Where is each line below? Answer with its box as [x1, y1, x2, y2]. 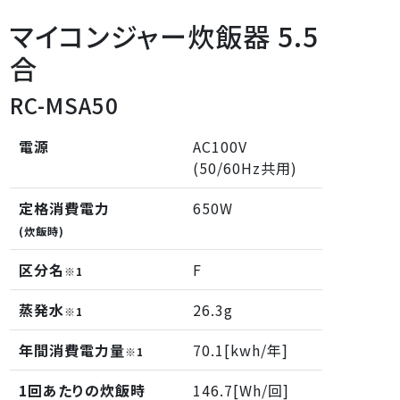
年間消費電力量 [19, 338, 126, 361]
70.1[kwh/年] [193, 338, 289, 361]
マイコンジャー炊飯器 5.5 [10, 15, 320, 55]
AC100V [193, 135, 248, 157]
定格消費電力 [19, 196, 111, 219]
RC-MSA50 [10, 88, 120, 121]
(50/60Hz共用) [193, 156, 298, 179]
